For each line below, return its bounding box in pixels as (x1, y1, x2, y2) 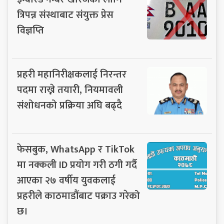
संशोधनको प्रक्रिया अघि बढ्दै (17, 96, 122, 114)
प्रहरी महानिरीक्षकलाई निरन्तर (17, 65, 126, 83)
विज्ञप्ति (17, 21, 44, 39)
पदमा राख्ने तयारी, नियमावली (17, 81, 123, 98)
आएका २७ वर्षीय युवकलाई (17, 171, 115, 189)
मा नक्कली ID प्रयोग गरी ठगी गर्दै (17, 156, 137, 173)
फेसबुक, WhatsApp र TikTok (17, 140, 134, 158)
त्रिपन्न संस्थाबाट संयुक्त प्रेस (17, 6, 113, 23)
